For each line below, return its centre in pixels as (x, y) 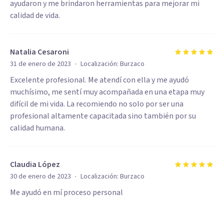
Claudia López (35, 164)
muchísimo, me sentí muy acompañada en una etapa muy (107, 92)
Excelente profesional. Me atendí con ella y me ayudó (99, 80)
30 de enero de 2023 (40, 176)
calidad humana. (37, 128)
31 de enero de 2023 (40, 64)
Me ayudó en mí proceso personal (66, 192)
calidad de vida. (35, 15)
